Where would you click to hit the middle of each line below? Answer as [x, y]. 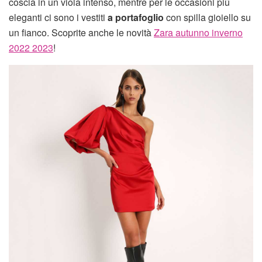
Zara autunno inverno [198, 32]
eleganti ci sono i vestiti [58, 17]
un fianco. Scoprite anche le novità [81, 32]
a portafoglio [136, 17]
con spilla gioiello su [207, 17]
